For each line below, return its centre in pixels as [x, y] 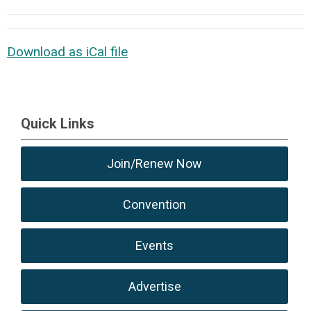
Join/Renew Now [155, 163]
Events [155, 245]
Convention [155, 204]
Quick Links [58, 124]
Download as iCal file [67, 52]
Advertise [154, 286]
